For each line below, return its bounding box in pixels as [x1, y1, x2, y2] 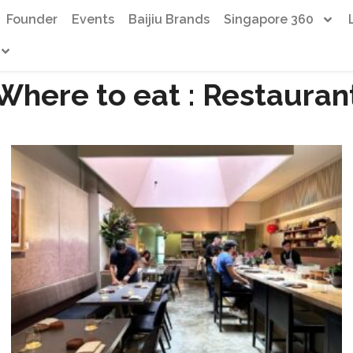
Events [72, 12, 115, 27]
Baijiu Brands [128, 12, 210, 27]
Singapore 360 [224, 12, 314, 27]
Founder [6, 12, 58, 27]
